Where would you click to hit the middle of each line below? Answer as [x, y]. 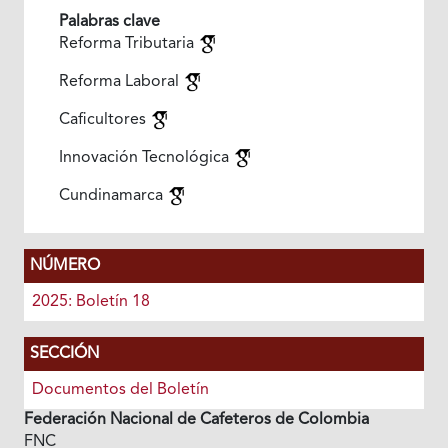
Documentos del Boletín [120, 389]
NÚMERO [64, 265]
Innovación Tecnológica [145, 157]
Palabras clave [109, 21]
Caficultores [104, 119]
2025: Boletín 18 [90, 301]
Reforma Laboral [120, 81]
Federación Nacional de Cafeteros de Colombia [196, 419]
